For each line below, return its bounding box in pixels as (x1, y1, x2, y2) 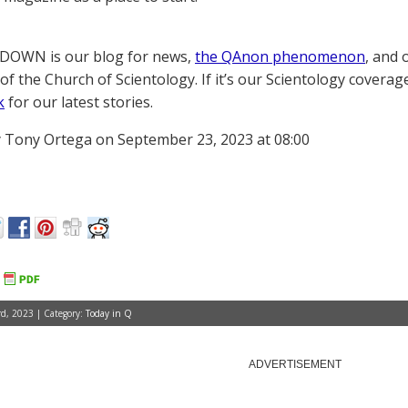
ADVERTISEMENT (249, 358, 342, 371)
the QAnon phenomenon (195, 46, 365, 66)
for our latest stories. (5, 92, 153, 112)
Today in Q (86, 307, 132, 320)
